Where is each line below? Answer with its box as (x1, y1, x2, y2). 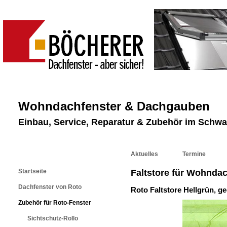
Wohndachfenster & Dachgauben (18, 99, 210, 113)
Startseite (18, 168, 47, 175)
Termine (182, 150, 206, 158)
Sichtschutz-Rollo (27, 215, 78, 222)
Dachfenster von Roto (18, 183, 82, 191)
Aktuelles (131, 150, 158, 158)
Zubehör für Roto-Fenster (18, 199, 91, 206)
